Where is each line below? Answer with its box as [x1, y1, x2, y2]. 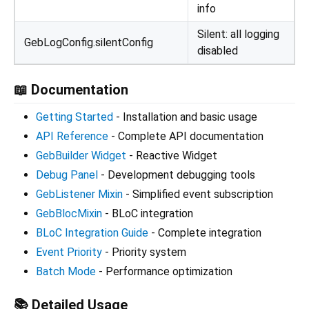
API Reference [36, 129, 108, 143]
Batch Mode [36, 264, 96, 278]
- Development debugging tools [98, 168, 255, 181]
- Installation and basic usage [113, 110, 257, 123]
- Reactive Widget [126, 148, 217, 162]
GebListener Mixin [36, 187, 123, 201]
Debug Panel [36, 168, 98, 181]
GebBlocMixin [36, 206, 102, 220]
